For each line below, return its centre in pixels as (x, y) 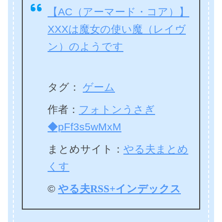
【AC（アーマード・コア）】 (118, 12)
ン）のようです (85, 47)
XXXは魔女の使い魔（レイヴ (117, 29)
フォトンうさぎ (117, 110)
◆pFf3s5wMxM (84, 127)
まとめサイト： (85, 149)
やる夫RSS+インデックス (119, 189)
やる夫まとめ (156, 149)
